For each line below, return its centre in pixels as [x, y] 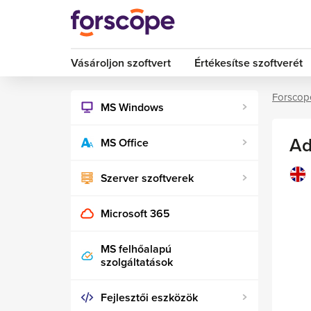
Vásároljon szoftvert [121, 63]
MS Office [125, 143]
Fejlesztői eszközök [149, 298]
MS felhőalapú [136, 249]
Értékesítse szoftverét [248, 63]
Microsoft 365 [135, 214]
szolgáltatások [137, 262]
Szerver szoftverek [147, 178]
